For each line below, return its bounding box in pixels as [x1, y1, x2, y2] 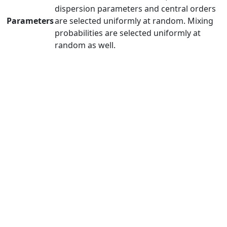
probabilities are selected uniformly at [55, 27, 201, 39]
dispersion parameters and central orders [55, 3, 216, 14]
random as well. [55, 40, 116, 51]
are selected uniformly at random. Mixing [55, 15, 213, 26]
